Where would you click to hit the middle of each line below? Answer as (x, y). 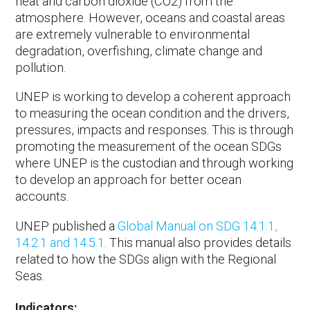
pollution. (41, 67)
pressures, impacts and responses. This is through (155, 130)
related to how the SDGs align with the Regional (146, 259)
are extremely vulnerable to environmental (133, 34)
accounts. (42, 197)
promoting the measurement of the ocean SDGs (149, 147)
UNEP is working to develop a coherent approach (153, 97)
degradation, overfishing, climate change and (139, 51)
